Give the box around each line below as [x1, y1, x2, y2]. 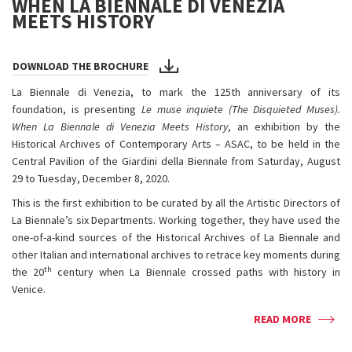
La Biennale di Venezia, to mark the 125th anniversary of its [12, 85, 340, 99]
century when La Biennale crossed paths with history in [52, 265, 341, 279]
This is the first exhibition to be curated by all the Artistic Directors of [12, 196, 340, 210]
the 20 [12, 265, 45, 279]
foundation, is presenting [12, 102, 141, 116]
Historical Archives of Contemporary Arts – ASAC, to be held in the [12, 137, 340, 151]
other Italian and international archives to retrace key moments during [12, 247, 340, 262]
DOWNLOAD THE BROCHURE [13, 59, 148, 73]
